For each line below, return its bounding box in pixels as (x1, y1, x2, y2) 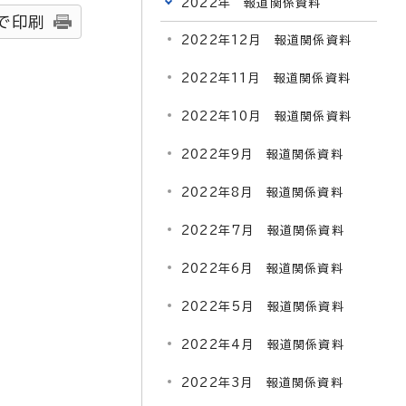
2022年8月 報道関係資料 (181, 187, 343, 198)
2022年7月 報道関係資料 (181, 225, 344, 237)
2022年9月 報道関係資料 (181, 149, 343, 160)
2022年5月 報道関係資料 (181, 301, 344, 313)
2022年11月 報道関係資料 (181, 72, 351, 84)
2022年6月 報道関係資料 (181, 263, 343, 275)
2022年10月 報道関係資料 (181, 111, 352, 122)
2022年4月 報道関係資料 (181, 339, 344, 351)
